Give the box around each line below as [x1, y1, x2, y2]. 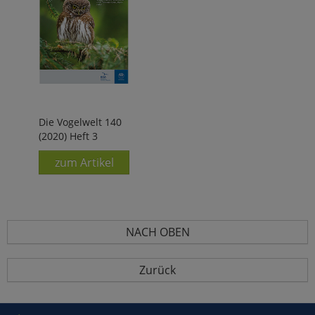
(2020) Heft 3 [39, 129, 98, 143]
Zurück [139, 262, 176, 278]
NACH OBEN [125, 224, 190, 240]
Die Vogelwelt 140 [39, 115, 122, 129]
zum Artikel [54, 155, 114, 171]
